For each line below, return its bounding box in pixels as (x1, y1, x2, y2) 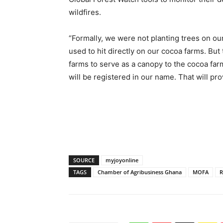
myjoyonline (106, 156, 138, 164)
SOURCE (73, 156, 95, 164)
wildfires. (69, 7, 101, 17)
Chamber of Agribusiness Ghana (98, 168, 182, 176)
